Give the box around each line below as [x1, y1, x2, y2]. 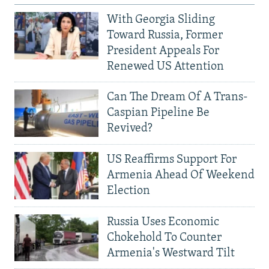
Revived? [107, 122, 153, 135]
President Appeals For [107, 45, 219, 58]
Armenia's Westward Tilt [107, 247, 235, 259]
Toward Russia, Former [107, 29, 223, 42]
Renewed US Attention [107, 61, 224, 73]
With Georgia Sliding [107, 14, 215, 26]
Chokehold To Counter [107, 231, 222, 244]
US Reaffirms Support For [107, 153, 237, 166]
